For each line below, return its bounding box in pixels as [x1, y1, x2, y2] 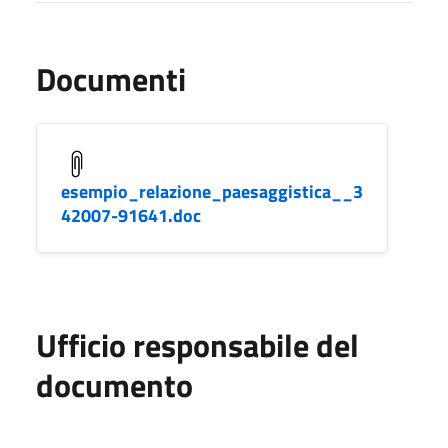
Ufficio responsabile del [36, 320, 359, 369]
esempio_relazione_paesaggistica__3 [61, 177, 363, 205]
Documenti [36, 54, 186, 103]
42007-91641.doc [61, 201, 201, 229]
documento [36, 360, 193, 409]
